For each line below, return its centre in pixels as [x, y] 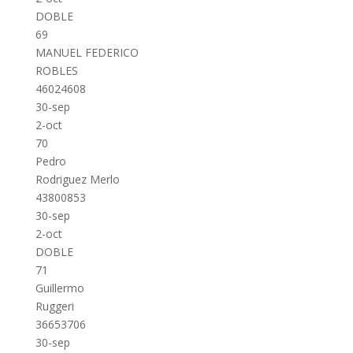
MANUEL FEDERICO [87, 52]
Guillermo [59, 288]
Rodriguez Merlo [77, 179]
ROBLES [56, 71]
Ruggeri [54, 306]
